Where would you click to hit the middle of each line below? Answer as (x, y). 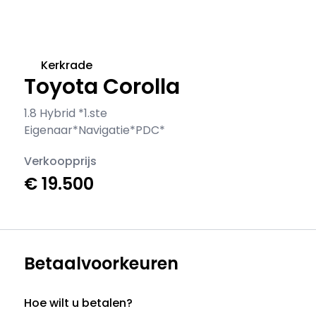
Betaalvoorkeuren (102, 263)
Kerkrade (67, 65)
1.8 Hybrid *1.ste (66, 113)
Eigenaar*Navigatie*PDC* (95, 130)
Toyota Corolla (102, 87)
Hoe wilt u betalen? (79, 303)
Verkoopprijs (61, 161)
